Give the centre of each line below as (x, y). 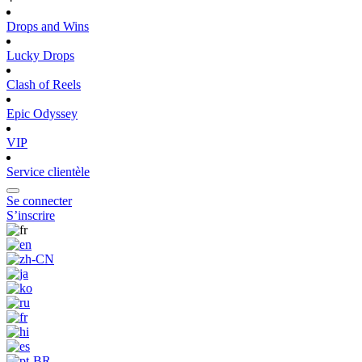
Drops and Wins (48, 26)
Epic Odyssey (42, 114)
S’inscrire (31, 215)
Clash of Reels (44, 84)
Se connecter (39, 201)
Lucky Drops (40, 55)
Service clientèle (48, 172)
